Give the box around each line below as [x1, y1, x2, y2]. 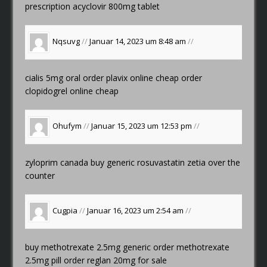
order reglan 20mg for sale [61, 254, 167, 266]
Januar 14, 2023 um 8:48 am [89, 36, 188, 47]
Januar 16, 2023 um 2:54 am [87, 205, 186, 216]
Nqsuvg [52, 36, 80, 47]
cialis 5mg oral [25, 72, 83, 83]
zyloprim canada [25, 156, 91, 168]
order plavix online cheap [83, 72, 179, 83]
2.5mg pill [25, 254, 62, 266]
